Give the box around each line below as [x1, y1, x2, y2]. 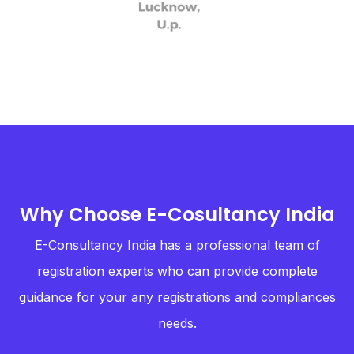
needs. [157, 315, 197, 331]
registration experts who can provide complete [36, 263, 318, 279]
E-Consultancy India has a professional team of [34, 237, 320, 253]
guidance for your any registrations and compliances [18, 289, 336, 305]
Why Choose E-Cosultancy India [19, 201, 335, 228]
